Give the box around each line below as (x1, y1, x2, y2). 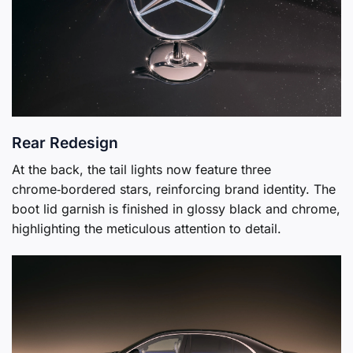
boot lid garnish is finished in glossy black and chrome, (12, 200, 340, 217)
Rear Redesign (12, 133, 118, 153)
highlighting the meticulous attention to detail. (12, 220, 281, 236)
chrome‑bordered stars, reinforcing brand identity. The (12, 180, 336, 197)
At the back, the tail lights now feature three (12, 161, 271, 177)
